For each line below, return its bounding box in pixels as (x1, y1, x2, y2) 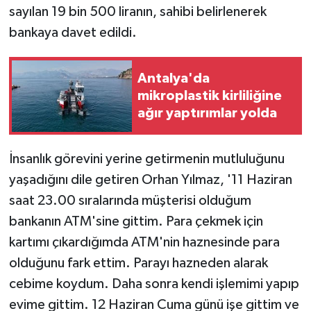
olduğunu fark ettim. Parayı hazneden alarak (8, 256, 268, 271)
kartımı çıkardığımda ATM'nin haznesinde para (8, 235, 280, 250)
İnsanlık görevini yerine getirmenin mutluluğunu (8, 152, 285, 167)
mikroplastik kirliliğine (137, 88, 282, 103)
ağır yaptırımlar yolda (137, 106, 277, 120)
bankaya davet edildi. (8, 26, 137, 40)
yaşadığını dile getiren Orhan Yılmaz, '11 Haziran (8, 173, 292, 187)
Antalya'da (137, 71, 210, 85)
